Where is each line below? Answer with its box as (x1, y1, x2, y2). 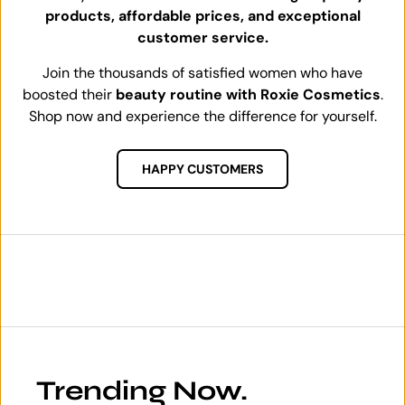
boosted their (22, 84, 116, 104)
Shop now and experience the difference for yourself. (28, 106, 377, 126)
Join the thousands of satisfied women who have (42, 62, 363, 82)
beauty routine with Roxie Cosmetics (115, 84, 381, 104)
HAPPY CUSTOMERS (142, 160, 263, 177)
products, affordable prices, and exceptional (44, 5, 361, 25)
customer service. (137, 27, 268, 47)
